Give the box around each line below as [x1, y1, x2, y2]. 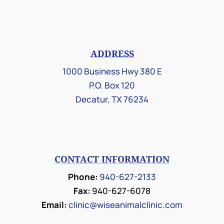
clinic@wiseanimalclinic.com [68, 198, 182, 210]
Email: [41, 198, 67, 210]
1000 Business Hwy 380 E [62, 65, 162, 77]
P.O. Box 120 [89, 79, 135, 91]
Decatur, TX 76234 [75, 93, 148, 105]
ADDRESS [90, 47, 134, 59]
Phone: [68, 170, 98, 182]
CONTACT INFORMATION [54, 152, 169, 165]
